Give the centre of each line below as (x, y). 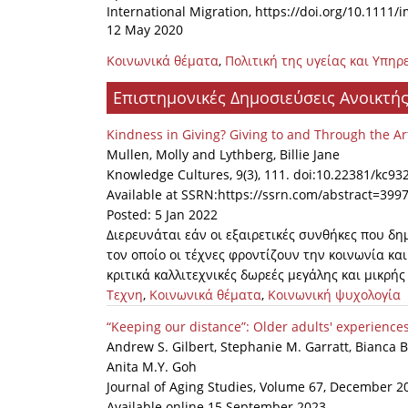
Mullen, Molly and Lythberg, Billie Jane (223, 155)
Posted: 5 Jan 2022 (162, 215)
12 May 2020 (147, 30)
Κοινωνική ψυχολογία (334, 295)
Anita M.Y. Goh (152, 367)
